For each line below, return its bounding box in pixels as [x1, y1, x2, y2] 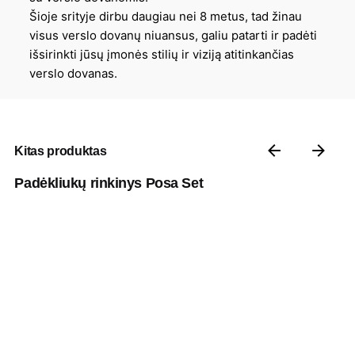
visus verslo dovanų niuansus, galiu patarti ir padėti [29, 27, 318, 43]
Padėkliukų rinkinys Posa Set [14, 174, 204, 191]
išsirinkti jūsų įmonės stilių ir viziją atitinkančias [29, 46, 295, 62]
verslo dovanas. [29, 65, 118, 81]
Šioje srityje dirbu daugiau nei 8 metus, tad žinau [29, 8, 303, 24]
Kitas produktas [14, 143, 107, 158]
